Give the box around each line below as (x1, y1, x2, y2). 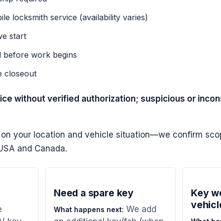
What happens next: (54, 205, 124, 214)
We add (124, 204, 156, 214)
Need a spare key (54, 187, 134, 199)
